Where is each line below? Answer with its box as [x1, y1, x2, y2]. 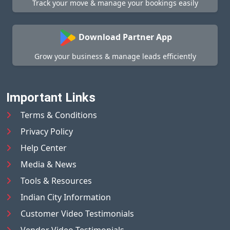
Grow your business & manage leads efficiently [34, 51, 196, 61]
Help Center [21, 142, 67, 154]
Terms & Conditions [21, 109, 97, 121]
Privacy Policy [21, 125, 73, 137]
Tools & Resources [21, 175, 92, 186]
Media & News [21, 158, 76, 170]
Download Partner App [78, 31, 172, 43]
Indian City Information [21, 191, 111, 203]
